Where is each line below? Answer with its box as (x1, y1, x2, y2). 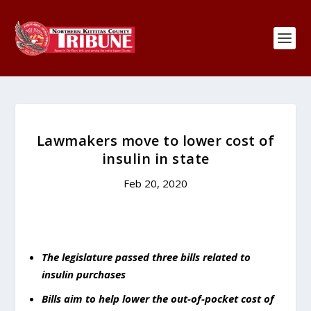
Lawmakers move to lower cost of (36, 131, 275, 150)
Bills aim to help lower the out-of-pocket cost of (41, 292, 274, 305)
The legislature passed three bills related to (41, 249, 251, 264)
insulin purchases (41, 267, 128, 281)
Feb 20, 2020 (124, 176, 187, 190)
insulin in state (101, 149, 210, 168)
